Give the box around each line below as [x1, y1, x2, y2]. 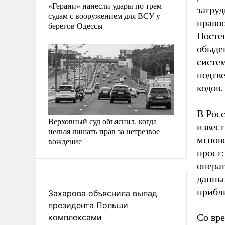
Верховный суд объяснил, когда [48, 116, 157, 126]
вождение [48, 136, 82, 146]
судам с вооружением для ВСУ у [48, 10, 160, 21]
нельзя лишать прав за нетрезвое [48, 126, 160, 136]
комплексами [48, 212, 102, 222]
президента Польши [48, 200, 128, 210]
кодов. [197, 82, 223, 93]
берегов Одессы [48, 20, 103, 31]
